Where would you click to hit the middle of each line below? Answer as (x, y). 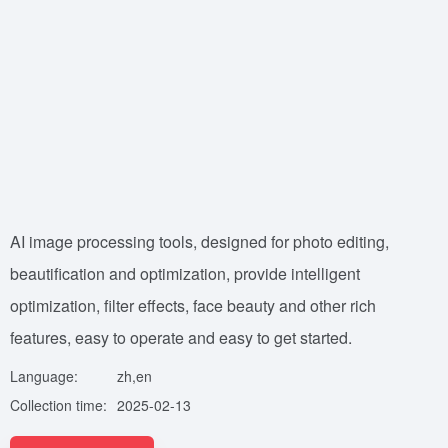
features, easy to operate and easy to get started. (181, 337)
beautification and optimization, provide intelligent (185, 273)
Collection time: (58, 405)
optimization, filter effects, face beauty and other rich (193, 305)
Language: (44, 376)
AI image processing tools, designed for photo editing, (199, 241)
